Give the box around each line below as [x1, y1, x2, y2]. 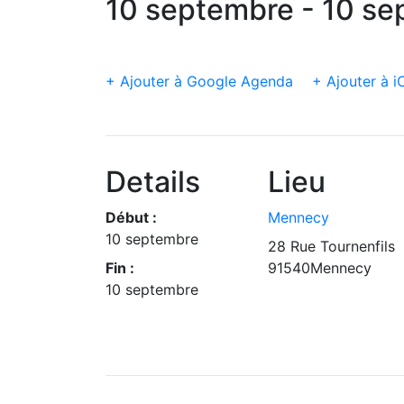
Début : [106, 208, 157, 226]
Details [106, 164, 200, 199]
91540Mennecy [268, 259, 372, 277]
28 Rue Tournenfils [268, 237, 395, 255]
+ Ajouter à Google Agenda [106, 72, 293, 90]
